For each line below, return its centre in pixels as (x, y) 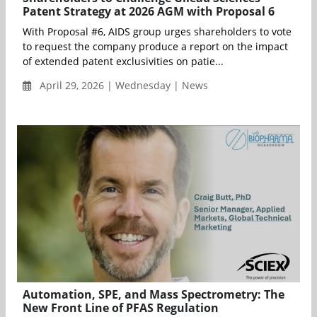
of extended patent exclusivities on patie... (123, 62)
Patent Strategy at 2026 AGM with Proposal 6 (149, 12)
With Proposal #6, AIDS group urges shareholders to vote (157, 32)
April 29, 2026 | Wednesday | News (122, 86)
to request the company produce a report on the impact (155, 47)
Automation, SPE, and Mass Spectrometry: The (154, 295)
